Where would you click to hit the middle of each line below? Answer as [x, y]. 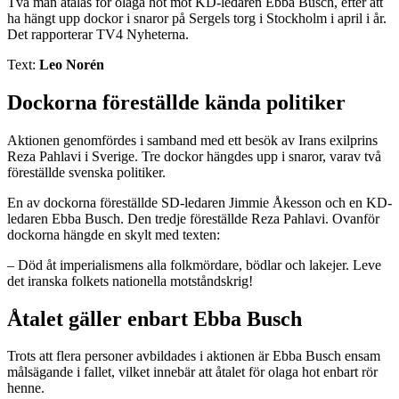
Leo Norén [72, 64]
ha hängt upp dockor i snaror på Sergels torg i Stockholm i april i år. [197, 18]
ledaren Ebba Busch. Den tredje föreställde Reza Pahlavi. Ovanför [193, 218]
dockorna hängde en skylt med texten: [114, 234]
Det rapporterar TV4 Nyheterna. [98, 34]
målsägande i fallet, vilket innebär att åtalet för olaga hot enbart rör [192, 372]
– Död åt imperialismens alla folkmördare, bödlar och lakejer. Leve [194, 265]
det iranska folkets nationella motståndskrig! [130, 281]
